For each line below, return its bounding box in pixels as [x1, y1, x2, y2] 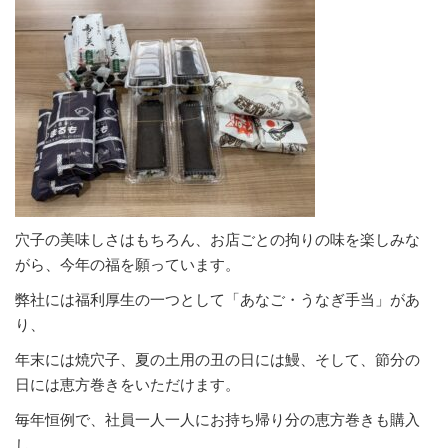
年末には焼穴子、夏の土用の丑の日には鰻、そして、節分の [15, 350, 420, 368]
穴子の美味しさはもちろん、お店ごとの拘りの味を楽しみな [15, 230, 420, 248]
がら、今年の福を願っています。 [15, 255, 240, 273]
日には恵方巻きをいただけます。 [15, 375, 240, 393]
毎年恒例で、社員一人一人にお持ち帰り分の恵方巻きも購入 [15, 410, 420, 428]
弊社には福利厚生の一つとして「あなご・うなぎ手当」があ [15, 290, 420, 308]
